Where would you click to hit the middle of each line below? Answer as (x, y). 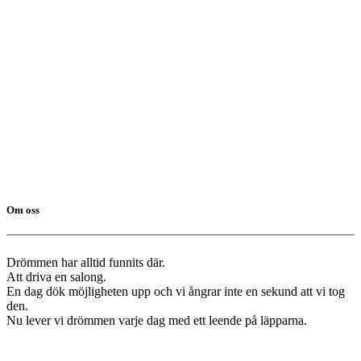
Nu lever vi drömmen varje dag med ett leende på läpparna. (157, 321)
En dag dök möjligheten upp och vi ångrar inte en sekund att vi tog (176, 292)
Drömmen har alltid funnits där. (86, 263)
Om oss (23, 210)
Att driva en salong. (56, 277)
